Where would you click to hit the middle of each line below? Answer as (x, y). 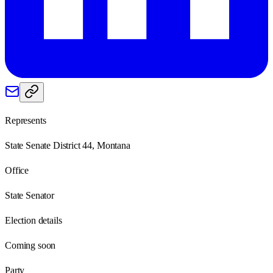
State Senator (30, 195)
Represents (26, 120)
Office (17, 170)
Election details (34, 220)
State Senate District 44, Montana (68, 145)
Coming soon (30, 245)
